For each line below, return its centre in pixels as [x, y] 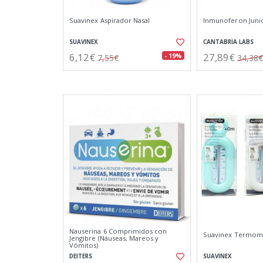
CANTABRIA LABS [228, 42]
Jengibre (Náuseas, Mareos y [114, 238]
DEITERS [81, 256]
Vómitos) [84, 245]
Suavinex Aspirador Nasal [110, 20]
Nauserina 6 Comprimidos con [118, 231]
